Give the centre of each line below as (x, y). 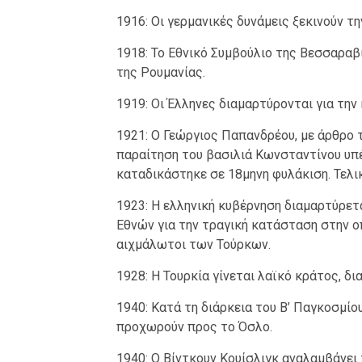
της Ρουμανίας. (160, 73)
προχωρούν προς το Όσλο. (194, 327)
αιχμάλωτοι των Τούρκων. (193, 245)
